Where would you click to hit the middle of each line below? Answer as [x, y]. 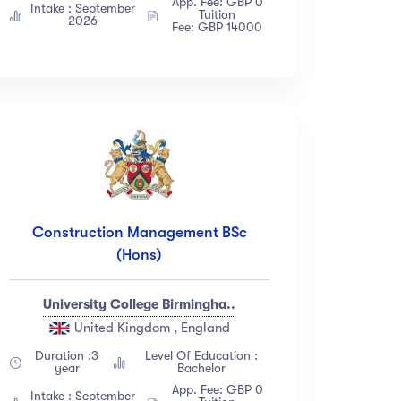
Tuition [218, 15]
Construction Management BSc [139, 233]
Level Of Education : [201, 356]
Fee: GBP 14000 [218, 27]
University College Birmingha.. [140, 305]
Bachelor [201, 368]
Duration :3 [67, 356]
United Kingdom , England [151, 328]
